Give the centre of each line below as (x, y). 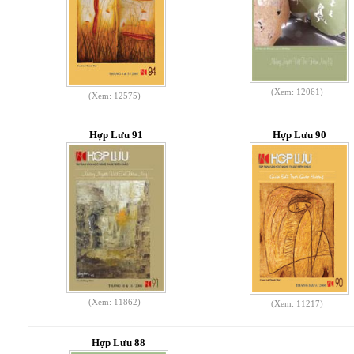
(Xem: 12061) (298, 92)
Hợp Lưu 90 (299, 135)
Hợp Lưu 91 (117, 135)
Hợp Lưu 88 (118, 343)
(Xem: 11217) (298, 303)
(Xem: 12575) (114, 96)
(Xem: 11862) (114, 302)
